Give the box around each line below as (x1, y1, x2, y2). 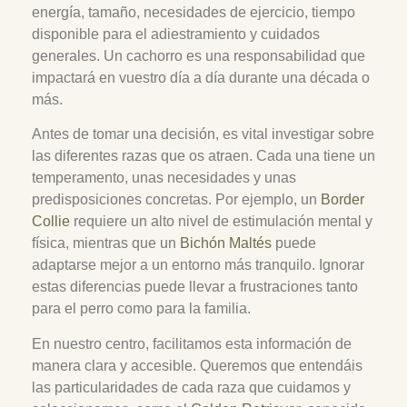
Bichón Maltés (180, 235, 272, 252)
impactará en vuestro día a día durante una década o (32, 69, 370, 85)
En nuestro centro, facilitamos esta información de (32, 335, 352, 352)
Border (321, 192, 364, 208)
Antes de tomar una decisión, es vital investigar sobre (32, 126, 374, 143)
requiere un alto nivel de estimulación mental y (70, 213, 372, 230)
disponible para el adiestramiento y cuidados (32, 25, 320, 42)
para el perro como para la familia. (32, 301, 251, 317)
